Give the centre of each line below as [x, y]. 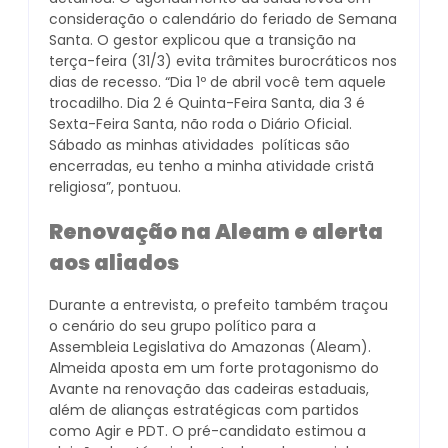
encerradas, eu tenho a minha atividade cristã [211, 166]
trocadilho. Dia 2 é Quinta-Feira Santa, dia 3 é [207, 103]
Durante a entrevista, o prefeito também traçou [218, 305]
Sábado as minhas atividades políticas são [199, 145]
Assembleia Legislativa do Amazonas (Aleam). [210, 347]
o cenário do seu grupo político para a [182, 326]
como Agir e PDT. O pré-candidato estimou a [207, 431]
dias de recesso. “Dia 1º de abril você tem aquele [217, 82]
